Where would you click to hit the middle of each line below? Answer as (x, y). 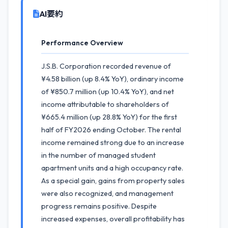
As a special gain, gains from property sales (113, 181)
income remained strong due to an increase (113, 142)
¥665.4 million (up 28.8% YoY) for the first (109, 117)
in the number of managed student (98, 155)
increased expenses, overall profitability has (113, 219)
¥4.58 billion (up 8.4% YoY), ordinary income (112, 79)
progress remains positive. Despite (99, 206)
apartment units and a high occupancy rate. (112, 168)
